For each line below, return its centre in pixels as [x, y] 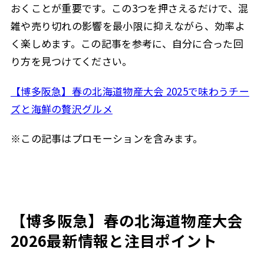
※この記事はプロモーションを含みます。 [107, 138]
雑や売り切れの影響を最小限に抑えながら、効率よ [128, 26]
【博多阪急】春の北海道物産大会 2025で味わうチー [130, 91]
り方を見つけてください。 [71, 61]
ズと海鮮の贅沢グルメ [61, 108]
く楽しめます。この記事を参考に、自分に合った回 [127, 44]
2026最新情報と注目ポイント [114, 240]
